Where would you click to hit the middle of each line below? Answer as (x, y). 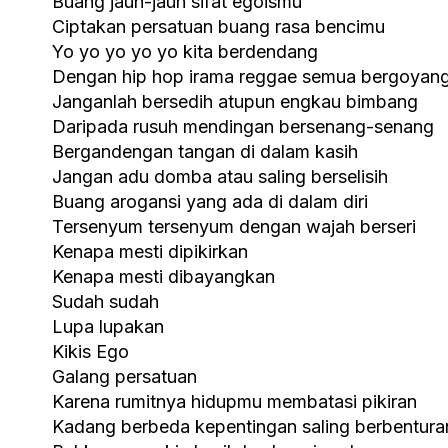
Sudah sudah (105, 301)
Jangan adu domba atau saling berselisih (220, 176)
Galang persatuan (124, 376)
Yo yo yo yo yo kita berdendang (185, 51)
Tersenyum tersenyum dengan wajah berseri (234, 226)
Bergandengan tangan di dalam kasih (205, 151)
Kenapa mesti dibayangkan (163, 276)
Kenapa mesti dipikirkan (150, 251)
